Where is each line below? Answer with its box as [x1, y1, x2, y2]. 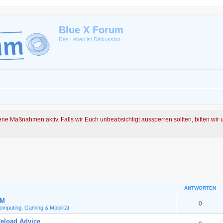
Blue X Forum [59, 24, 123, 35]
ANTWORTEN [184, 185, 216, 191]
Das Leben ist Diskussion [59, 36, 120, 42]
